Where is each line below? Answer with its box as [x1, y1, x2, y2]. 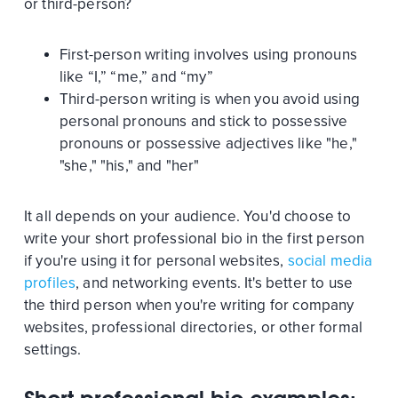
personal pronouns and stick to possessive [59, 111, 348, 131]
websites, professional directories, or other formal [23, 317, 363, 337]
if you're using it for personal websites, [23, 251, 288, 270]
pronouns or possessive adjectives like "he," [59, 133, 357, 153]
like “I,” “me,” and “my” [59, 67, 213, 86]
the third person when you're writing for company [23, 295, 354, 314]
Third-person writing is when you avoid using [59, 89, 360, 108]
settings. [23, 339, 82, 359]
